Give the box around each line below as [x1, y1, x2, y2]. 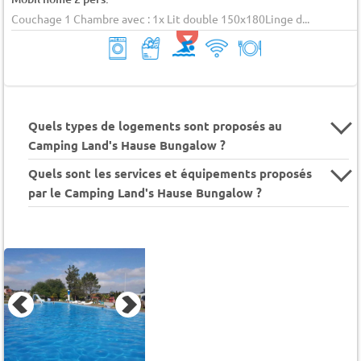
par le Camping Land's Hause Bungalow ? [28, 185, 262, 201]
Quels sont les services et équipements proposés [28, 165, 312, 182]
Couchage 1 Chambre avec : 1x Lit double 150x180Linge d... [10, 10, 309, 26]
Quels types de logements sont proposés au [28, 118, 282, 135]
